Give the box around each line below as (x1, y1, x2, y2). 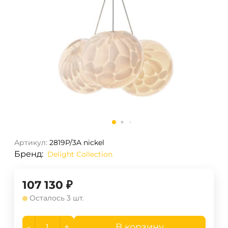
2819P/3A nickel (49, 138, 104, 148)
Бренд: (14, 149, 43, 159)
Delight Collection (47, 150, 112, 159)
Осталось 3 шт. (30, 193, 84, 203)
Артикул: (14, 138, 47, 148)
